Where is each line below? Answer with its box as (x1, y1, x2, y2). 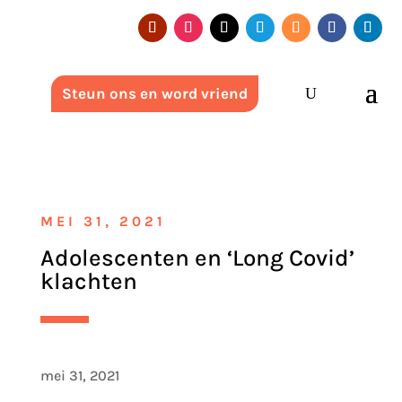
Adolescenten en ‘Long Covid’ (39, 244, 354, 272)
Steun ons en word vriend (62, 83, 248, 102)
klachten (39, 267, 137, 295)
